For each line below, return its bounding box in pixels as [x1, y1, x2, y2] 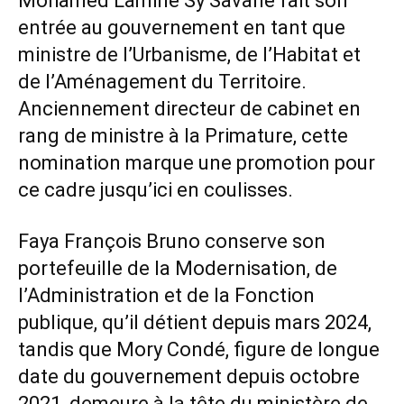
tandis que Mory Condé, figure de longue [18, 338, 380, 361]
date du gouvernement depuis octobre [18, 365, 360, 388]
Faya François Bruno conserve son [18, 230, 326, 252]
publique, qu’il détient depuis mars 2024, [18, 311, 372, 334]
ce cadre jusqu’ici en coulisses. [18, 179, 293, 201]
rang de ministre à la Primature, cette [18, 124, 348, 147]
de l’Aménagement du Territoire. [18, 70, 307, 93]
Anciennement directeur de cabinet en [18, 97, 361, 120]
